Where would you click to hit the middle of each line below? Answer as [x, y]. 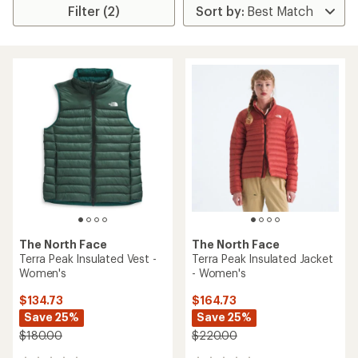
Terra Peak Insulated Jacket [263, 259]
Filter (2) [94, 11]
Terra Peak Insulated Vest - [88, 259]
